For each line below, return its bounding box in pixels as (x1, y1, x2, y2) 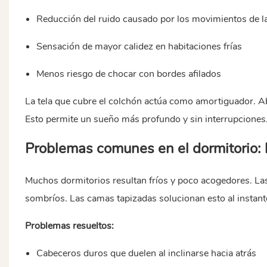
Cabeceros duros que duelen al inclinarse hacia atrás (36, 246, 257, 260)
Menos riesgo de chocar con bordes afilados (36, 67, 222, 80)
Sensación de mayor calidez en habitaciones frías (36, 39, 243, 53)
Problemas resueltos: (24, 219, 114, 232)
